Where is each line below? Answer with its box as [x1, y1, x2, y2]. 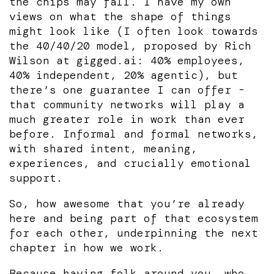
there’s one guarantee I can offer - [9, 82, 245, 97]
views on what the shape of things [9, 9, 231, 24]
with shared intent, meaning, [9, 141, 198, 156]
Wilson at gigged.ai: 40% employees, [9, 53, 245, 68]
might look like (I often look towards [9, 23, 258, 39]
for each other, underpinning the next [9, 225, 258, 240]
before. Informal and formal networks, [9, 126, 258, 141]
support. [9, 170, 63, 185]
